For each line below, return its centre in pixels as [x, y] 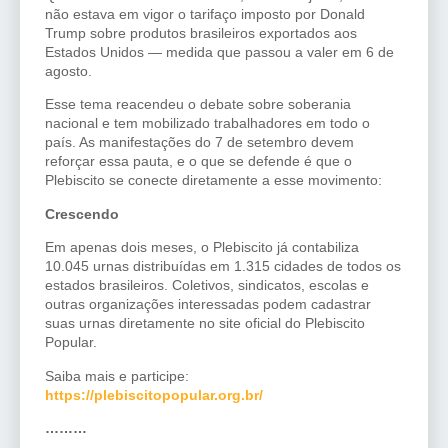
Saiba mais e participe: [117, 375]
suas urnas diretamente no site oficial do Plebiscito [205, 323]
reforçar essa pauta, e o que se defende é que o [198, 161]
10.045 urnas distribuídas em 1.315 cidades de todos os [223, 266]
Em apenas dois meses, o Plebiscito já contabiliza [202, 247]
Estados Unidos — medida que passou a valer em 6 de [219, 52]
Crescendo [82, 213]
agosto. [68, 71]
